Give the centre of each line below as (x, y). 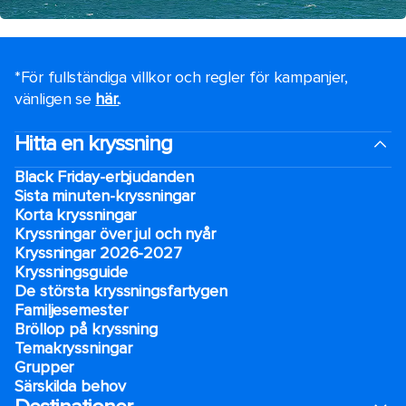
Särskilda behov (70, 387)
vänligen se (55, 99)
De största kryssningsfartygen (121, 291)
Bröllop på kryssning (86, 329)
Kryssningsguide (71, 272)
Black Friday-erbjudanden (104, 177)
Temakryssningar (73, 348)
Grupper (44, 367)
